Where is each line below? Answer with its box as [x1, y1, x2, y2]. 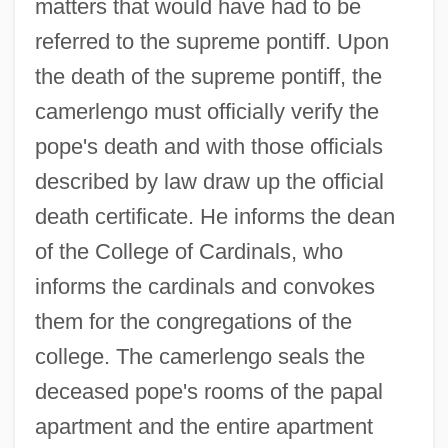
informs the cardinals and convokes [34, 273, 375, 299]
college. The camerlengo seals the [34, 343, 365, 369]
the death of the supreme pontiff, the [34, 63, 382, 89]
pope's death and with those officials [34, 133, 383, 159]
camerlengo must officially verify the [34, 98, 379, 124]
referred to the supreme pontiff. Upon [34, 28, 389, 54]
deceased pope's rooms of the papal [34, 378, 383, 404]
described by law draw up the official [34, 168, 384, 194]
